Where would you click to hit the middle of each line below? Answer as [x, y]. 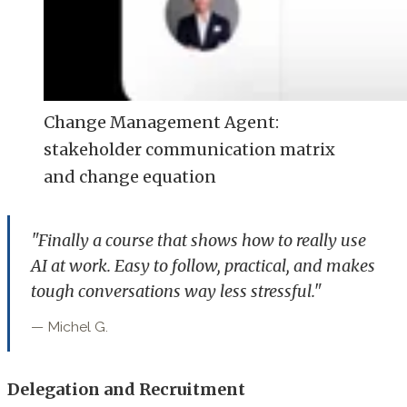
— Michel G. [69, 326]
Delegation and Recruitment [126, 390]
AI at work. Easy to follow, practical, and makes [203, 265]
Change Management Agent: [161, 123]
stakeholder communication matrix [189, 150]
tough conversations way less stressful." [176, 291]
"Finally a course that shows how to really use [198, 240]
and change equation [130, 177]
